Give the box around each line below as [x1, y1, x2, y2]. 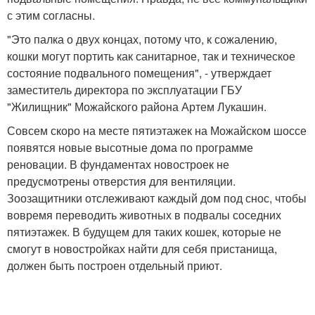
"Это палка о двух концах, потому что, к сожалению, [7, 30, 277, 47]
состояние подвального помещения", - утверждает [7, 64, 271, 81]
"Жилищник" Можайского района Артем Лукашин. [7, 98, 266, 115]
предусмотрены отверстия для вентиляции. [7, 172, 236, 189]
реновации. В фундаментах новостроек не [7, 155, 229, 172]
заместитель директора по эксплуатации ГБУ [7, 81, 242, 98]
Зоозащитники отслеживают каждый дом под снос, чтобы [7, 189, 307, 206]
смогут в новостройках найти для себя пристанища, [7, 240, 277, 257]
